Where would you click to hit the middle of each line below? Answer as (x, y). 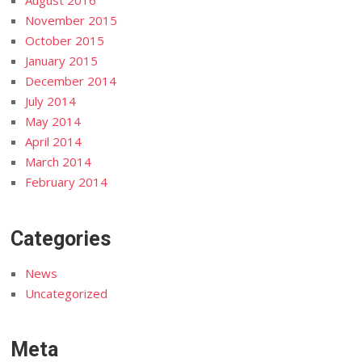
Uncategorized (67, 293)
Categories (61, 238)
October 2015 (65, 40)
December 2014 (71, 81)
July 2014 (51, 101)
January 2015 (62, 61)
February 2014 (67, 182)
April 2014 (54, 141)
